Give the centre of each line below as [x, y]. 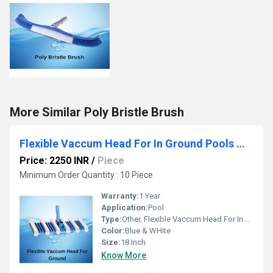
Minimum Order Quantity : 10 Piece [86, 175]
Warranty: [120, 196]
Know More [124, 255]
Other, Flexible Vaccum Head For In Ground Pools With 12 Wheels [183, 219]
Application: [125, 207]
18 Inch [133, 242]
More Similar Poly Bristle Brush [97, 112]
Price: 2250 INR [54, 161]
